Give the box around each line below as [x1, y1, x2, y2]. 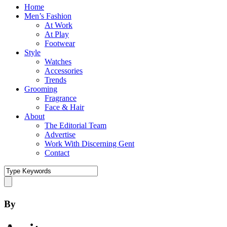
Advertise [45, 130, 75, 139]
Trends [45, 75, 66, 84]
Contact [45, 148, 69, 157]
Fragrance [45, 94, 77, 102]
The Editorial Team [45, 121, 106, 130]
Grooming [24, 85, 57, 93]
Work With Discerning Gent [45, 139, 134, 148]
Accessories [45, 66, 83, 75]
